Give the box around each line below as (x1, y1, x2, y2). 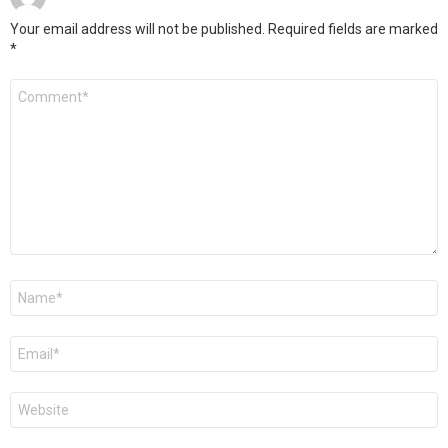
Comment (10, 76, 82, 96)
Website (10, 389, 71, 409)
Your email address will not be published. (10, 20, 265, 37)
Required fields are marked (268, 20, 438, 37)
